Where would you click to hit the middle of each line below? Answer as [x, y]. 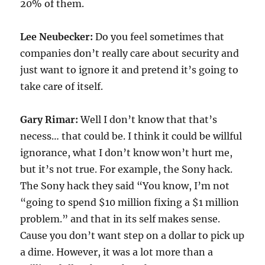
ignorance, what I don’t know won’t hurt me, [127, 153]
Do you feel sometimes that [160, 37]
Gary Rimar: [51, 120]
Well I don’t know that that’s [149, 120]
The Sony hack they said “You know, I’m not [125, 186]
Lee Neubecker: [58, 37]
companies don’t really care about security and [130, 54]
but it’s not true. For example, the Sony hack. [127, 169]
